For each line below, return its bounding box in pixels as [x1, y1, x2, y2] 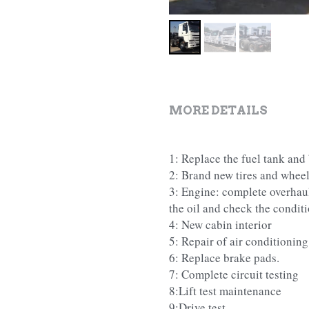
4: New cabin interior [168, 217, 272, 233]
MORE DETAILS [168, 103, 268, 118]
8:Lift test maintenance [168, 283, 281, 299]
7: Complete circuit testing [168, 266, 299, 283]
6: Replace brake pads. [168, 250, 279, 266]
